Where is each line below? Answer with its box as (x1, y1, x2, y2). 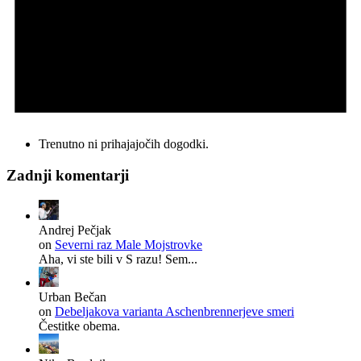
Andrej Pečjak (39, 222, 111, 237)
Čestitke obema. (39, 318, 120, 333)
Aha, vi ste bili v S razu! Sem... (39, 251, 197, 266)
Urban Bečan (39, 289, 106, 304)
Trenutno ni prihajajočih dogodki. (39, 137, 209, 151)
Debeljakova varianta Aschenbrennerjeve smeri (55, 304, 294, 318)
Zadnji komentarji (6, 166, 129, 184)
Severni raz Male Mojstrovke (55, 237, 202, 251)
